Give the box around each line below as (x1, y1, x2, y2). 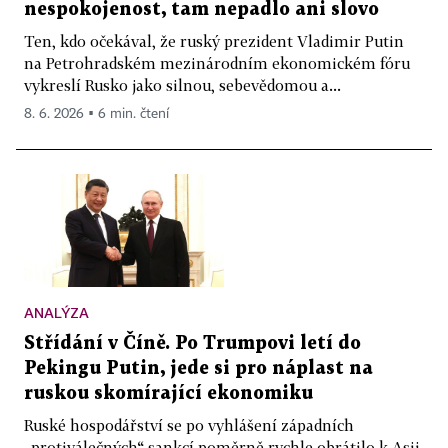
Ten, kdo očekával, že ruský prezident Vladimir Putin (24, 31, 404, 50)
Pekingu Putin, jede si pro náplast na (24, 359, 373, 377)
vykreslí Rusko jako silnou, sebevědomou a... (24, 75, 341, 94)
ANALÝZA (24, 303, 89, 321)
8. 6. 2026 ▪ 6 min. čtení (24, 106, 169, 121)
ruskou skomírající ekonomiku (24, 384, 313, 402)
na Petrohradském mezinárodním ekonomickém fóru (24, 53, 410, 72)
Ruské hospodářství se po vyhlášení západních (24, 415, 354, 434)
